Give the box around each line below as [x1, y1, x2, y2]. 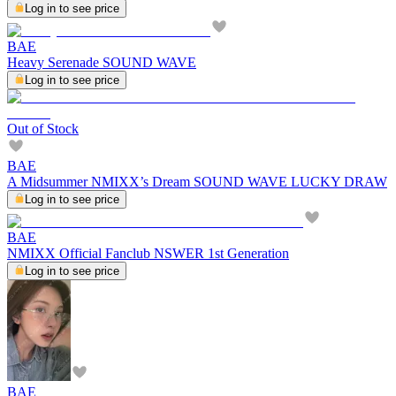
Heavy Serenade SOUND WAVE [7, 54, 196, 70]
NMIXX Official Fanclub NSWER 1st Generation [7, 245, 289, 261]
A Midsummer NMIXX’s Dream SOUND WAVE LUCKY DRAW [7, 173, 387, 189]
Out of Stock [7, 120, 79, 136]
